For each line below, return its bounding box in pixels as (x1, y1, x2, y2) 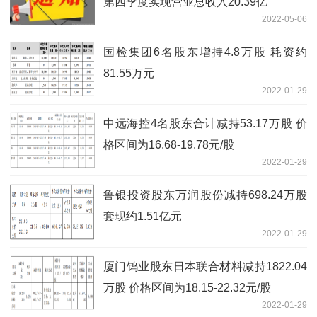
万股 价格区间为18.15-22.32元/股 (103, 282, 271, 294)
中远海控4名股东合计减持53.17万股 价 (103, 117, 307, 130)
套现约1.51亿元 (103, 210, 182, 223)
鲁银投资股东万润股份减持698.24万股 (103, 189, 307, 202)
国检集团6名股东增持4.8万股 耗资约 (103, 46, 307, 59)
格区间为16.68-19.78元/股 (103, 139, 234, 151)
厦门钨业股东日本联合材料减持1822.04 (103, 260, 307, 273)
